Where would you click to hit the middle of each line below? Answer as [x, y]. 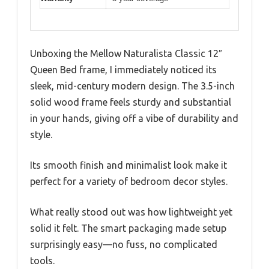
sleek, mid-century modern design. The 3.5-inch [132, 86]
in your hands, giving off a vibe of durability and [134, 118]
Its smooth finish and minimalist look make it [128, 165]
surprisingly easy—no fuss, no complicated [124, 244]
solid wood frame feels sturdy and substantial [131, 102]
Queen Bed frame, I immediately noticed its [123, 69]
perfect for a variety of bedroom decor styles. [129, 181]
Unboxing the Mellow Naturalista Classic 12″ [126, 53]
